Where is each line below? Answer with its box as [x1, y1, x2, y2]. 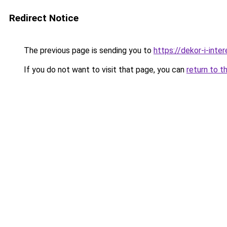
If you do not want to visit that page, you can [22, 65, 186, 74]
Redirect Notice [9, 12, 79, 24]
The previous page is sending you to [22, 46, 154, 55]
